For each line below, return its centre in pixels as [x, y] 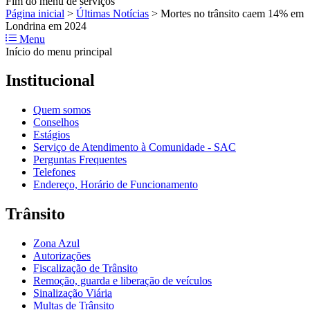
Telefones [54, 172]
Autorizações [62, 256]
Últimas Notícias [112, 13]
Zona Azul [56, 244]
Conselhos [56, 122]
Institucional [50, 81]
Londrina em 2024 [46, 26]
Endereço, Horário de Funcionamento [116, 185]
